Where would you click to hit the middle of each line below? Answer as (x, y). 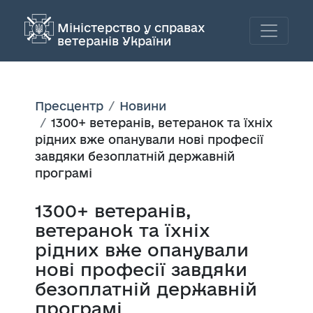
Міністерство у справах (131, 27)
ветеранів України (114, 41)
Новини (143, 105)
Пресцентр (69, 105)
